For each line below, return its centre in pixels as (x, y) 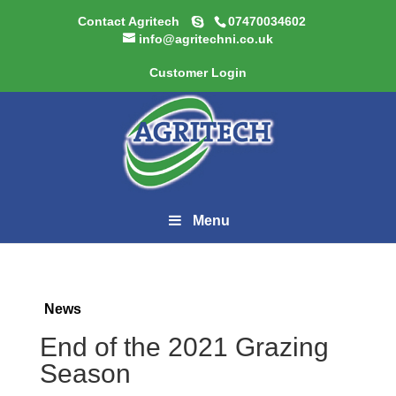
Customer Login (198, 72)
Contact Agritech (131, 21)
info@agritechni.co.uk (206, 38)
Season (85, 373)
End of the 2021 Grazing (184, 347)
